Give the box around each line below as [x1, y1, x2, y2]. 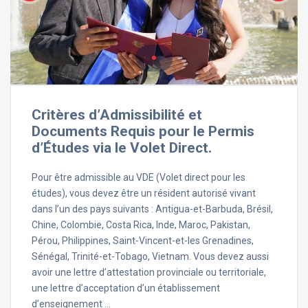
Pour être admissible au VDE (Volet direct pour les [32, 171, 245, 183]
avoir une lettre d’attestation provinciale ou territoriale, [32, 266, 266, 278]
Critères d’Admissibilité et [32, 106, 202, 123]
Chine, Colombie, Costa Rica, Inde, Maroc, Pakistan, [32, 219, 250, 230]
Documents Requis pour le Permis [32, 122, 254, 140]
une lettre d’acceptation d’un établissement [32, 282, 220, 294]
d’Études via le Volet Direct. [32, 139, 212, 156]
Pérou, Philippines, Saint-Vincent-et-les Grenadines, [32, 234, 254, 246]
